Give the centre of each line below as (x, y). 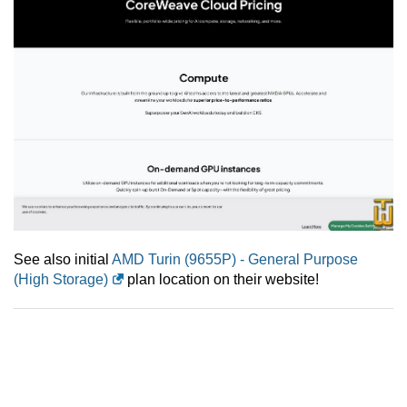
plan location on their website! (221, 280)
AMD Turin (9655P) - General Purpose (235, 260)
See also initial (63, 260)
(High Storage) (61, 280)
